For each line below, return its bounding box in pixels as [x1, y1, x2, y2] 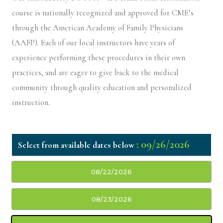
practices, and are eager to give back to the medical [12, 67, 179, 78]
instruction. [12, 97, 50, 108]
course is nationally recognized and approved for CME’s [12, 7, 194, 18]
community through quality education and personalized [12, 82, 192, 93]
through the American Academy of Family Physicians [12, 22, 183, 33]
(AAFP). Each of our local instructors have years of [12, 37, 175, 48]
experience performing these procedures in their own [12, 52, 185, 63]
